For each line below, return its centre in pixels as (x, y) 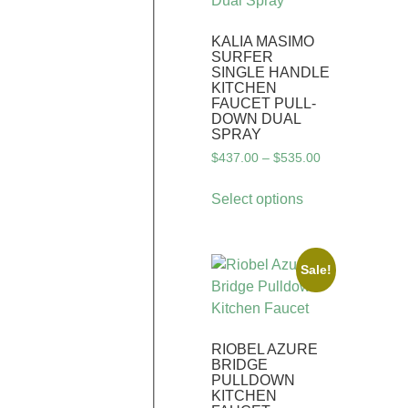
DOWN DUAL (256, 118)
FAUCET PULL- (264, 103)
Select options (257, 199)
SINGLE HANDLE (270, 72)
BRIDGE (240, 364)
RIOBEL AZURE (265, 349)
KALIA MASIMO (263, 41)
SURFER (242, 56)
